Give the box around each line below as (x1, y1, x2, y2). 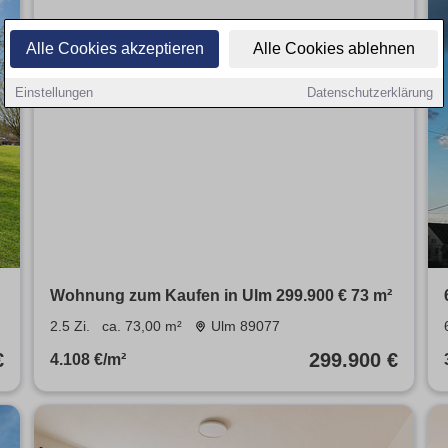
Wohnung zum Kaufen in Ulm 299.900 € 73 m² (49, 287, 392, 305)
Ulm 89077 (211, 318, 281, 335)
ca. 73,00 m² (101, 318, 182, 335)
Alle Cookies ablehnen (252, 40, 415, 57)
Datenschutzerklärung (307, 85, 433, 100)
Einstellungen (15, 85, 93, 100)
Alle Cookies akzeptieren (25, 40, 204, 57)
